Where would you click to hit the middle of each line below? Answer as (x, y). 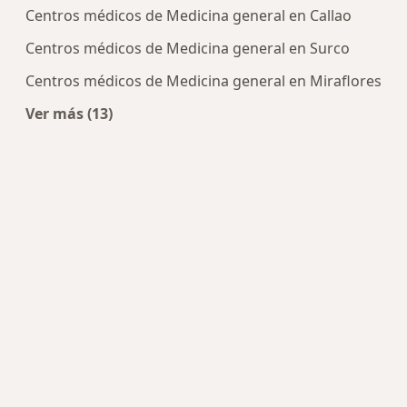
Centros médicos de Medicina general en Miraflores (203, 81)
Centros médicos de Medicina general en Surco (188, 49)
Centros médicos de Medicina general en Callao (189, 16)
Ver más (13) (69, 114)
